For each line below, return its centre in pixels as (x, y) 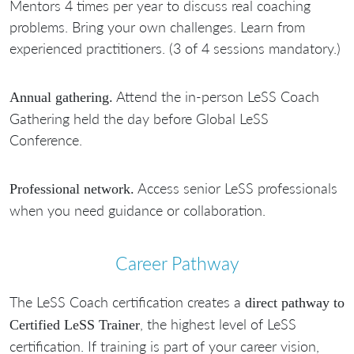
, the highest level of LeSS (218, 324)
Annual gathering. (61, 97)
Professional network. (72, 188)
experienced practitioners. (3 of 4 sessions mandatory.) (175, 48)
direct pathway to (295, 303)
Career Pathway (177, 263)
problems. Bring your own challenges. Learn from (157, 26)
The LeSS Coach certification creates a (127, 302)
